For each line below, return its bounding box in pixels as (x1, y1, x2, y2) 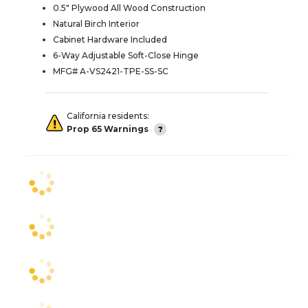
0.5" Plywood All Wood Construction (53, 3, 206, 14)
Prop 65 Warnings (67, 123, 148, 134)
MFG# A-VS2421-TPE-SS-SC (53, 66, 168, 77)
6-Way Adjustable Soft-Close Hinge (53, 50, 199, 61)
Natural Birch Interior (53, 19, 140, 30)
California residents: (67, 111, 149, 122)
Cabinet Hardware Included (53, 34, 167, 45)
